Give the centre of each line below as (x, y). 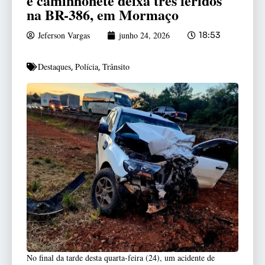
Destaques (54, 67)
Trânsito (116, 67)
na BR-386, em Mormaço (103, 15)
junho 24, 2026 (144, 35)
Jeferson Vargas (64, 35)
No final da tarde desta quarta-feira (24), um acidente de (121, 258)
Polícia (87, 67)
